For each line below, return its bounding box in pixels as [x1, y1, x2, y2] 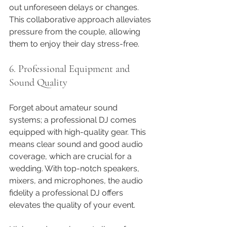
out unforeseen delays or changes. [9, 2, 141, 12]
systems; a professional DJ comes [9, 115, 138, 125]
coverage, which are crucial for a [9, 151, 134, 161]
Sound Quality [9, 76, 67, 89]
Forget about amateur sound [9, 102, 120, 112]
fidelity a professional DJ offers [9, 187, 125, 198]
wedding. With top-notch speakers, [9, 163, 141, 173]
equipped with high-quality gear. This [9, 127, 148, 137]
